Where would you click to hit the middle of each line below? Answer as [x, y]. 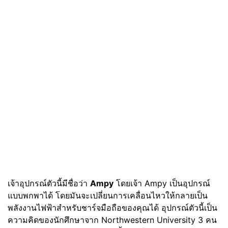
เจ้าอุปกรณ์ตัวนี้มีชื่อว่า [49, 183]
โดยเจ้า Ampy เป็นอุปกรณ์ [162, 183]
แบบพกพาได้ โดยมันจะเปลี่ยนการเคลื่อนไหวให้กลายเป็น [108, 195]
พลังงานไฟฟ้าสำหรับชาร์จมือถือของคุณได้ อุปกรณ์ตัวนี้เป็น [112, 208]
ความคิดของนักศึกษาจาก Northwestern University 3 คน [112, 220]
